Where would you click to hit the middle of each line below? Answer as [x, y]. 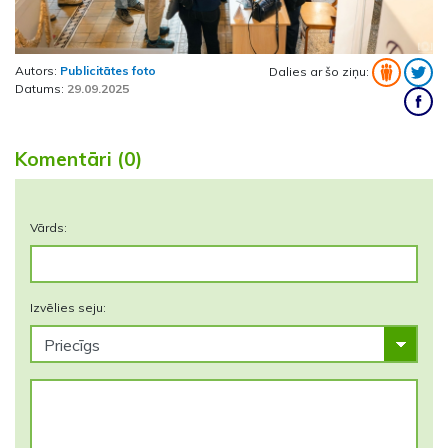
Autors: [37, 70]
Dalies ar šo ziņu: [320, 71]
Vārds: [48, 227]
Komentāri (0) [78, 158]
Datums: [41, 88]
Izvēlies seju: [68, 307]
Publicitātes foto [108, 70]
